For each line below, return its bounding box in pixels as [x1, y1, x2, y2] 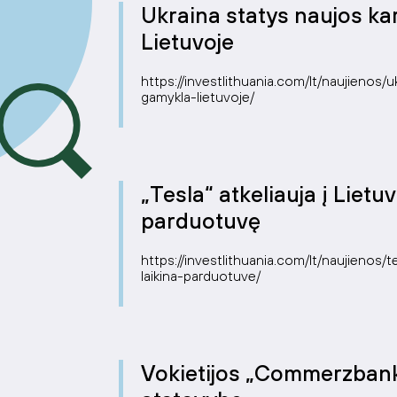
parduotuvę [141, 207, 261, 233]
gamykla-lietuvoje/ [141, 89, 254, 105]
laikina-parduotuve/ [141, 268, 261, 284]
